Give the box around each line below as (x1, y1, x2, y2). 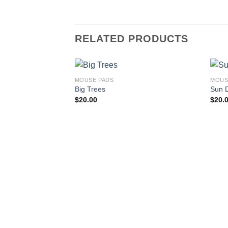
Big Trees (74, 85, 105, 94)
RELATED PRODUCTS (75, 33, 188, 45)
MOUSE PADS (74, 76, 114, 83)
